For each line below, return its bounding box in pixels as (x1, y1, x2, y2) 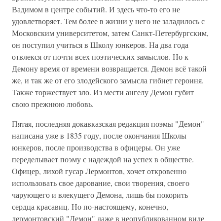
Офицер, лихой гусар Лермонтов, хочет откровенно (12, 166, 186, 176)
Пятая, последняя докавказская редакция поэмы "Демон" (12, 118, 204, 129)
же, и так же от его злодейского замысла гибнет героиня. (12, 75, 204, 85)
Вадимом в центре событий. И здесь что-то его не (12, 4, 180, 14)
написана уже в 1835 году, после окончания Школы (12, 130, 186, 141)
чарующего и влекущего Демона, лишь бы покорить (12, 189, 188, 200)
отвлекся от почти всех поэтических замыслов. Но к (12, 51, 188, 62)
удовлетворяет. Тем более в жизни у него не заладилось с (12, 16, 205, 26)
